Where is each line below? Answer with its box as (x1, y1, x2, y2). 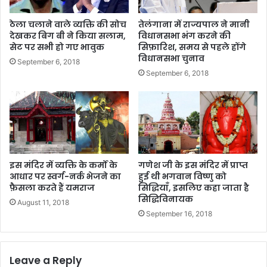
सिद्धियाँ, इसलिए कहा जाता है (138, 181, 249, 194)
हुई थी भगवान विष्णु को (138, 170, 226, 182)
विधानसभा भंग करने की (138, 29, 231, 42)
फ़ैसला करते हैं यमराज (10, 181, 95, 194)
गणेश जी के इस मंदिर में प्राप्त (138, 159, 248, 171)
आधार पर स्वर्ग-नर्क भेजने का (10, 170, 121, 182)
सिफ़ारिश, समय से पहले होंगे (138, 41, 246, 53)
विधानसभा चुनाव (138, 52, 204, 64)
